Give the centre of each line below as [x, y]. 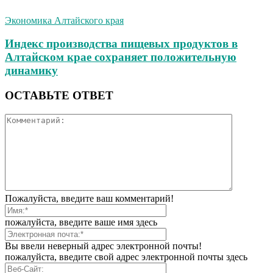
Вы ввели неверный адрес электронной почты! [103, 246]
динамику [31, 71]
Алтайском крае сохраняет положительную [121, 57]
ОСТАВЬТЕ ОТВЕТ [59, 95]
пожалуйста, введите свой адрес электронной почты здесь [126, 257]
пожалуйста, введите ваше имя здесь [81, 222]
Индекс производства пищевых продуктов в [121, 44]
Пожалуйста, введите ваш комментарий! [89, 198]
